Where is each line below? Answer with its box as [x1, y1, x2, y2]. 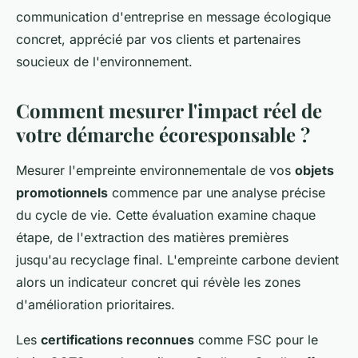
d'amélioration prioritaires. [16, 296, 175, 312]
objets [295, 161, 334, 178]
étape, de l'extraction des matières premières [16, 229, 288, 245]
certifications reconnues [41, 331, 194, 348]
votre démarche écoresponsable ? [16, 121, 310, 147]
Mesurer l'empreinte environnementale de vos [16, 161, 295, 178]
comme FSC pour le [194, 331, 318, 348]
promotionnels [16, 184, 108, 201]
